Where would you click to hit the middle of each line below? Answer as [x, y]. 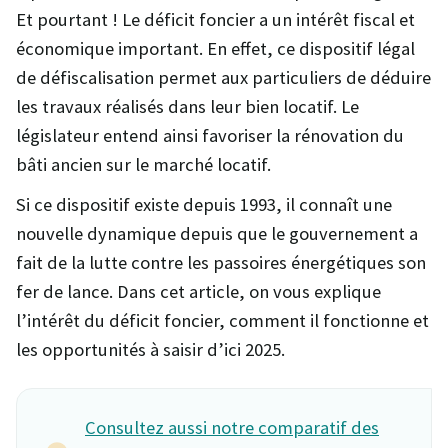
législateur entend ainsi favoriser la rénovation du [210, 135]
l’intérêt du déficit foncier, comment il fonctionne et [222, 320]
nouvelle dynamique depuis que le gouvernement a [217, 233]
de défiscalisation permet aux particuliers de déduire [223, 77]
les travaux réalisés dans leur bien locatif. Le [187, 106]
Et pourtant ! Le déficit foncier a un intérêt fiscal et [215, 19]
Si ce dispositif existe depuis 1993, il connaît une [204, 204]
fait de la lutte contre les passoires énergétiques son [221, 262]
